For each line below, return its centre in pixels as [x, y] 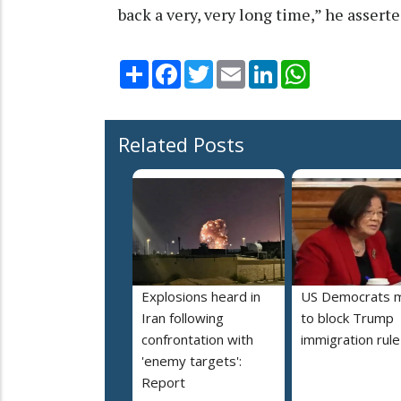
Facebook [210, 68]
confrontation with [197, 340]
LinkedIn [303, 68]
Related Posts [181, 145]
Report [163, 383]
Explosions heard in [201, 297]
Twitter [236, 68]
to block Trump [347, 318]
